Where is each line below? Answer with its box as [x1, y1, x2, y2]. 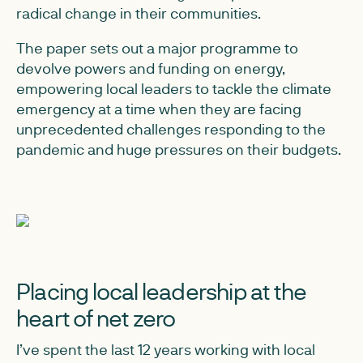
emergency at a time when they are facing [16, 99, 301, 118]
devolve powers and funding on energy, [16, 58, 285, 78]
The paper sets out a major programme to [16, 38, 298, 58]
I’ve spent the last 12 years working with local [16, 340, 315, 359]
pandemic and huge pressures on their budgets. [16, 139, 341, 159]
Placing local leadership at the [16, 276, 307, 305]
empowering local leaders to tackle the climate [16, 79, 331, 98]
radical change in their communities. [16, 3, 261, 23]
